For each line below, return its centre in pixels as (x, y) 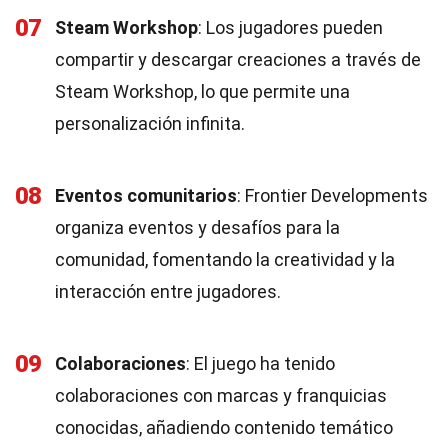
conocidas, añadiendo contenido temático (224, 427)
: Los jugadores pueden (290, 27)
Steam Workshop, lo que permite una (202, 91)
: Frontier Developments (332, 195)
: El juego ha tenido (260, 363)
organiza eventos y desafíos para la (197, 227)
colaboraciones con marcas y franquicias (221, 395)
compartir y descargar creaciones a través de (238, 59)
